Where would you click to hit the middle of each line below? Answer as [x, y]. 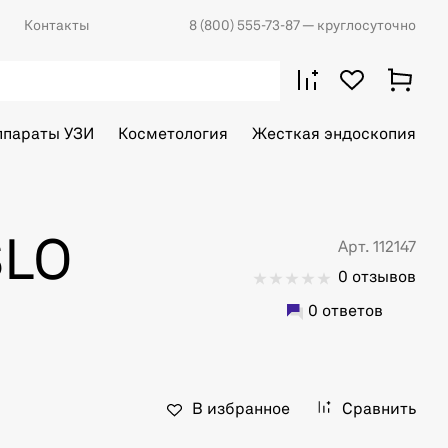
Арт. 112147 [377, 248]
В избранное [241, 410]
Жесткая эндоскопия [334, 135]
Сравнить [379, 410]
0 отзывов [377, 278]
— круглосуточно [359, 26]
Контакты [57, 26]
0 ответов [345, 312]
